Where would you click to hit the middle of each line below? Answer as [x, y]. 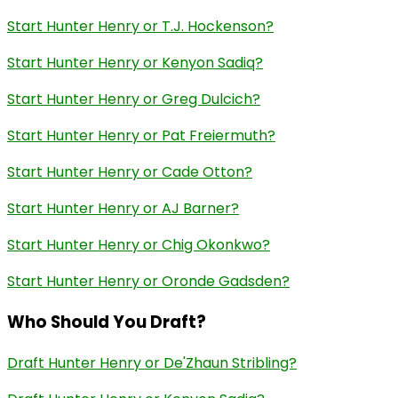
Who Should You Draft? [107, 322]
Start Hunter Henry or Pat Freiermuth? [141, 136]
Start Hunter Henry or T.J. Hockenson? [140, 27]
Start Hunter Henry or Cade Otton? [130, 172]
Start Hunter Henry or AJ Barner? [123, 209]
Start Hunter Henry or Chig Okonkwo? [139, 245]
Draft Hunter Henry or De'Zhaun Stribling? [152, 362]
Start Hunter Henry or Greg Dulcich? [134, 99]
